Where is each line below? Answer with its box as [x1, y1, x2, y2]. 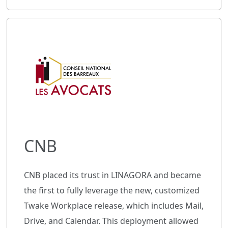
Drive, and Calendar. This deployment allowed [24, 215, 198, 226]
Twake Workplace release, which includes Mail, [24, 199, 204, 211]
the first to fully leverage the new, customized [24, 184, 199, 196]
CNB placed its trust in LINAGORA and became [24, 169, 201, 181]
